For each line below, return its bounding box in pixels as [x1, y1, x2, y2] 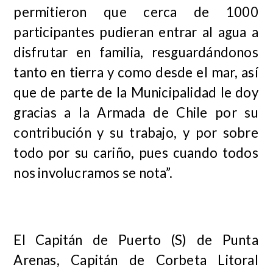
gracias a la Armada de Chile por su [13, 104, 258, 121]
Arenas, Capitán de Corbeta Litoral [13, 252, 258, 269]
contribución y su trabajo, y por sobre [13, 124, 258, 141]
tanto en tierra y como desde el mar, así [13, 64, 258, 81]
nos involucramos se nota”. [13, 165, 172, 182]
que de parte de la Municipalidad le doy [13, 84, 258, 101]
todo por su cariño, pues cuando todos [13, 144, 258, 161]
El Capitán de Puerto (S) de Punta [13, 232, 258, 249]
